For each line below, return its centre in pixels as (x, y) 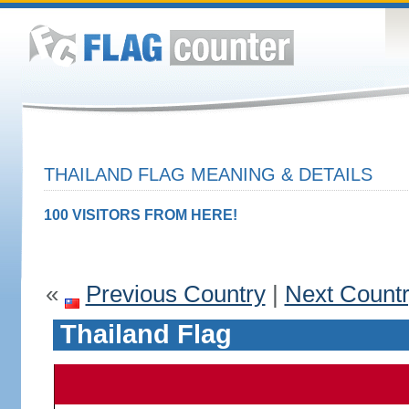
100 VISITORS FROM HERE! (140, 215)
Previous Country (175, 294)
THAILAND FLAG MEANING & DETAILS (208, 174)
